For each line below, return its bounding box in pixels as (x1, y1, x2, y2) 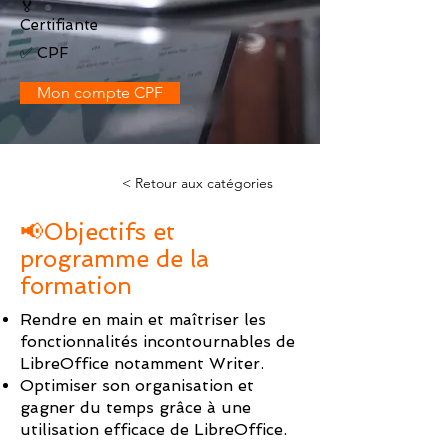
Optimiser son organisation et (20, 376, 254, 395)
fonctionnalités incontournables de (20, 332, 295, 351)
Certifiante (20, 16, 98, 34)
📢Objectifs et (20, 218, 175, 245)
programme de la (20, 245, 209, 272)
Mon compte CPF (37, 83, 163, 102)
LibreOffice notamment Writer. (20, 354, 264, 373)
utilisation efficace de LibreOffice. (20, 420, 287, 439)
